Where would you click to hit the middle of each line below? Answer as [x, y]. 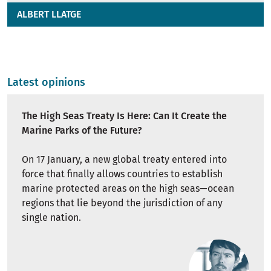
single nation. [51, 218]
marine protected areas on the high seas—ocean [128, 189]
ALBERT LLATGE [49, 15]
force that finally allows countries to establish [122, 174]
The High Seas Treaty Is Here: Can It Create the [124, 116]
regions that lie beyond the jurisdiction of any [122, 203]
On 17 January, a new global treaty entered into [124, 160]
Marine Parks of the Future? [82, 131]
